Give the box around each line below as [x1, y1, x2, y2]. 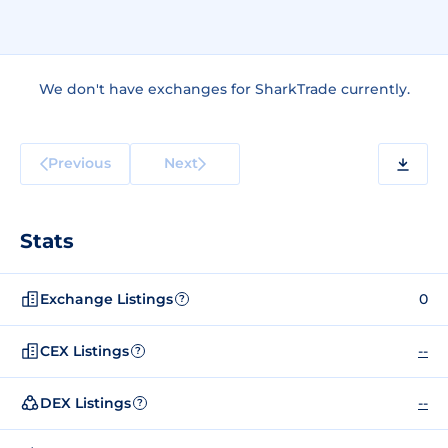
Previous [47, 153, 111, 172]
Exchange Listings [40, 289, 173, 308]
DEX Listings [40, 393, 131, 412]
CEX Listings [40, 341, 129, 360]
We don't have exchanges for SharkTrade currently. [38, 80, 410, 98]
